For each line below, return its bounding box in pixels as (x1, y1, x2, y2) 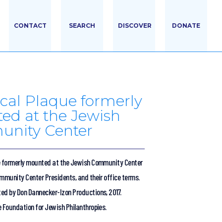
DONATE (172, 22, 200, 29)
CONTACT (14, 22, 47, 29)
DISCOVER (118, 22, 152, 29)
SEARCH (69, 22, 95, 29)
